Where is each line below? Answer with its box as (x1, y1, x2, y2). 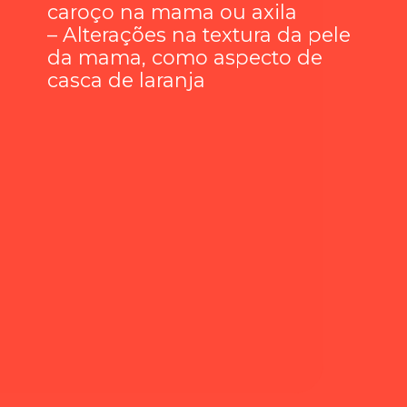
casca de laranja (47, 68, 206, 93)
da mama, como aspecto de (47, 45, 323, 70)
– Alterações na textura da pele (47, 23, 352, 47)
